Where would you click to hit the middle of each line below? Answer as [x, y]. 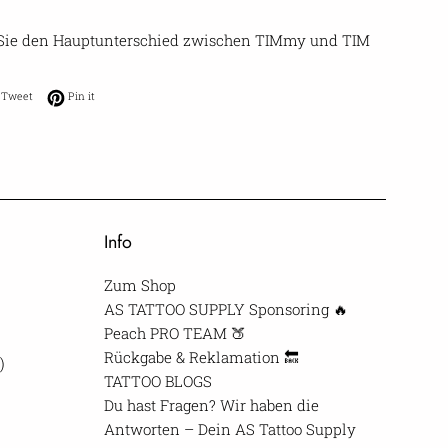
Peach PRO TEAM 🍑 [174, 332]
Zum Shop [139, 284]
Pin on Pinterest [135, 95]
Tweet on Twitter [76, 95]
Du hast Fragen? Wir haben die [211, 404]
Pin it [81, 96]
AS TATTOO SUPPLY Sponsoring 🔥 [225, 308]
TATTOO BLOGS [157, 380]
